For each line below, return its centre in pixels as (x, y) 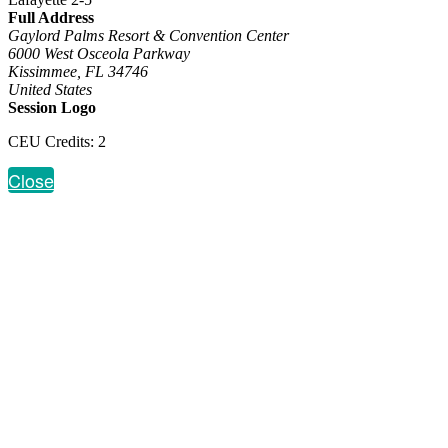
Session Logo (52, 107)
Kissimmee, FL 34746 (78, 71)
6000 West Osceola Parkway (99, 53)
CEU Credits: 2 (57, 141)
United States (50, 89)
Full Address (51, 17)
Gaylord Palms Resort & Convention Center (148, 35)
